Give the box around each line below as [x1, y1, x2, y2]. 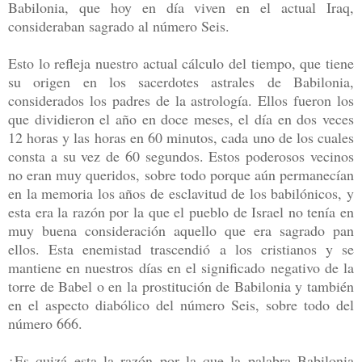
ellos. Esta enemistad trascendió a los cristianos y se [8, 238, 354, 259]
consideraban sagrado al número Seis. [8, 15, 229, 36]
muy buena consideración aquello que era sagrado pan [8, 220, 354, 240]
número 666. [8, 313, 82, 333]
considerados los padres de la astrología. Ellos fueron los [8, 90, 354, 110]
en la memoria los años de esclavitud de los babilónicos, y [8, 183, 354, 203]
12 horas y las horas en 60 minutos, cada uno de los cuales [8, 127, 354, 147]
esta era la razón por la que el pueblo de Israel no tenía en [8, 201, 354, 221]
